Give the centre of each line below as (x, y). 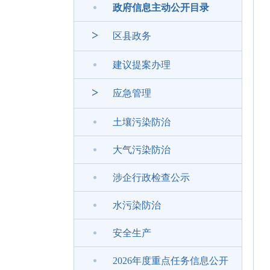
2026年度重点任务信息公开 (171, 261)
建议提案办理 (142, 65)
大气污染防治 (142, 150)
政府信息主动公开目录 (161, 8)
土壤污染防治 (142, 122)
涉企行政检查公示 (151, 177)
